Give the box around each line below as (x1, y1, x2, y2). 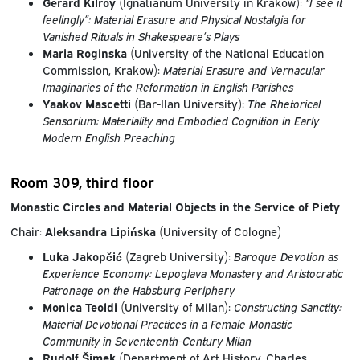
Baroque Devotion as (233, 247, 338, 264)
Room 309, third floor (10, 170, 154, 191)
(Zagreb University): (121, 247, 234, 264)
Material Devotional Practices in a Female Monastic (42, 315, 292, 331)
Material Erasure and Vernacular (162, 61, 325, 77)
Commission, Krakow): (42, 61, 163, 77)
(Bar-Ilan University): (130, 95, 247, 111)
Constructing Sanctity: (233, 298, 342, 314)
